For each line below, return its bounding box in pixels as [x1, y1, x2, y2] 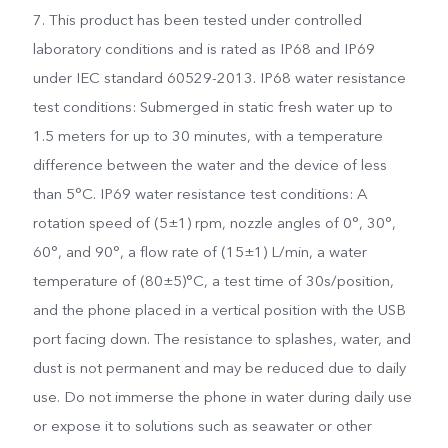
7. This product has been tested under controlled [32, 9, 362, 30]
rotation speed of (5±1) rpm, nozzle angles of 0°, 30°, [32, 212, 396, 233]
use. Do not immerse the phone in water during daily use [32, 386, 412, 407]
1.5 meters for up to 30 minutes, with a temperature [32, 125, 383, 146]
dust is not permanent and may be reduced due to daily [32, 357, 406, 378]
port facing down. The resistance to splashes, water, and [32, 328, 411, 349]
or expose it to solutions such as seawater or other [32, 415, 372, 436]
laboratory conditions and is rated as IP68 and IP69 [32, 38, 375, 59]
